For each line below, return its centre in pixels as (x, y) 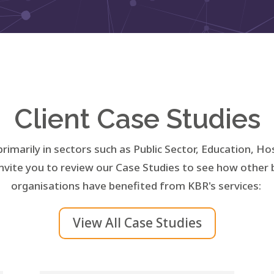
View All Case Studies (137, 223)
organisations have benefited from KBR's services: (137, 186)
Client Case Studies (137, 119)
